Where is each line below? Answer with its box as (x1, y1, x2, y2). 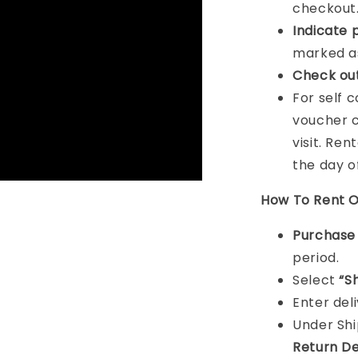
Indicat (292, 22, 340, 40)
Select (292, 271, 340, 289)
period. (292, 249, 340, 267)
